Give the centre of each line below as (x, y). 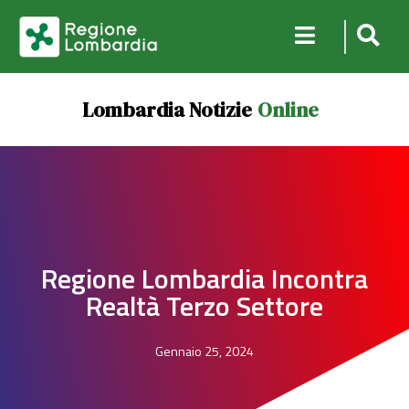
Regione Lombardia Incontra (204, 278)
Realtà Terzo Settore (204, 306)
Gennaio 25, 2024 (204, 351)
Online (288, 110)
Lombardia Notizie (167, 110)
